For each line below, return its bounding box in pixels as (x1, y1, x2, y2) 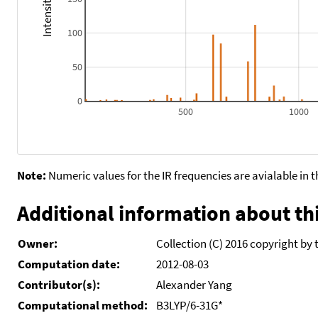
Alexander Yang (156, 276, 232, 292)
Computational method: (18, 297, 150, 313)
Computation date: (18, 256, 120, 272)
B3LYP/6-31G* (156, 297, 223, 313)
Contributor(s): (18, 276, 100, 292)
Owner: (18, 235, 57, 251)
